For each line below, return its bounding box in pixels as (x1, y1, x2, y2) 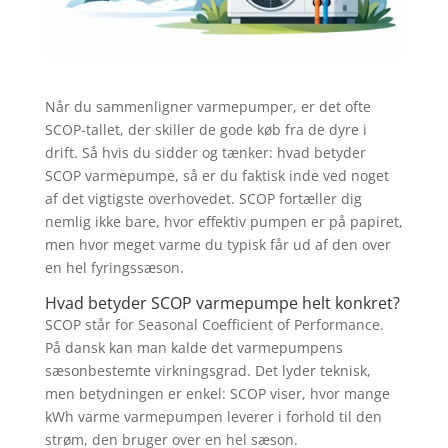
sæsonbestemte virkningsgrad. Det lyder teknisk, (44, 360, 371, 380)
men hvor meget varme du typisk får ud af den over (44, 234, 391, 254)
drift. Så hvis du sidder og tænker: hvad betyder (44, 142, 366, 162)
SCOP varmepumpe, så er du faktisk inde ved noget (44, 165, 389, 185)
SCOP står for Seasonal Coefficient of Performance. (44, 314, 384, 334)
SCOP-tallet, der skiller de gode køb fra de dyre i (44, 119, 367, 139)
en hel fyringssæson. (44, 257, 184, 277)
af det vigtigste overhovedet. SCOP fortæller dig (44, 188, 362, 208)
